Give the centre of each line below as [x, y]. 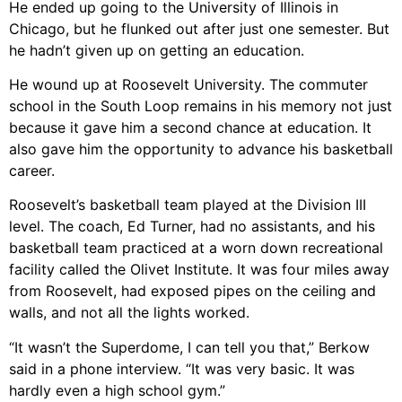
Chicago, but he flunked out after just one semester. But [199, 28]
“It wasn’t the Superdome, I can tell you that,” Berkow [189, 347]
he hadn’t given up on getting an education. [157, 50]
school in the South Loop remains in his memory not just [201, 106]
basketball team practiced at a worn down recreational [196, 248]
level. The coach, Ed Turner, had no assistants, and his [192, 227]
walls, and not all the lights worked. [129, 313]
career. [32, 171]
